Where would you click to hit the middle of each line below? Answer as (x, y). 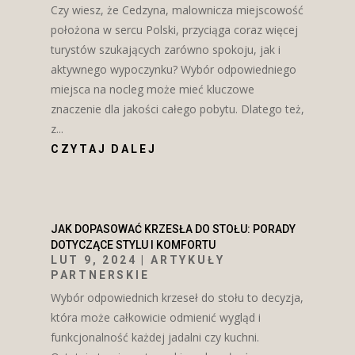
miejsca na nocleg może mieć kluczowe (152, 90)
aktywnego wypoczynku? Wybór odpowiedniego (173, 70)
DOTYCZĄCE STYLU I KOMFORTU (133, 245)
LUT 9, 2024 (94, 260)
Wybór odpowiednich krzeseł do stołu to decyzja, (177, 298)
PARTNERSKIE (100, 275)
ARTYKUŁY (188, 260)
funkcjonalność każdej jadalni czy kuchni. (155, 338)
